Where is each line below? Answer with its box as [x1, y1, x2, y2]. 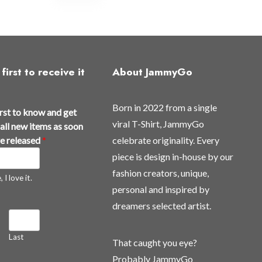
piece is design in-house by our [112, 150, 233, 162]
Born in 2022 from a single [112, 101, 217, 113]
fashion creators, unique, [112, 167, 209, 178]
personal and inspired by [112, 183, 209, 195]
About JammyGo [112, 64, 192, 80]
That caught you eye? [112, 236, 197, 248]
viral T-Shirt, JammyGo [112, 118, 204, 129]
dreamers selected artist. [112, 199, 211, 211]
